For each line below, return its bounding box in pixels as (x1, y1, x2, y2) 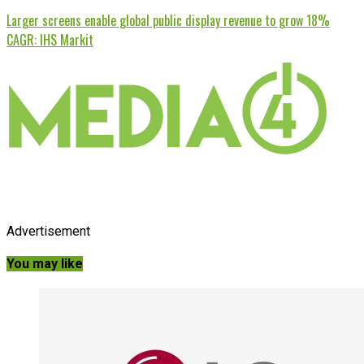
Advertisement (6, 223, 90, 239)
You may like (6, 256, 83, 272)
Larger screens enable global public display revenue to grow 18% (6, 10, 330, 30)
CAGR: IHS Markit (6, 29, 93, 50)
